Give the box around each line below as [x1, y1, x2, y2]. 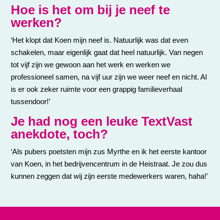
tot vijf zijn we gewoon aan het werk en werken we [11, 60, 171, 69]
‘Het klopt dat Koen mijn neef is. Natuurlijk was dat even [11, 35, 189, 44]
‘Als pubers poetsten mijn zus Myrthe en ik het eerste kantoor [11, 147, 207, 156]
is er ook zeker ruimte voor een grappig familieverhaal [11, 84, 183, 93]
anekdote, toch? [11, 126, 109, 141]
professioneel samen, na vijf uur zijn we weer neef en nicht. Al [11, 72, 207, 81]
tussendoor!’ [11, 97, 51, 106]
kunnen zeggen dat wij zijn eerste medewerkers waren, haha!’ [11, 171, 208, 180]
